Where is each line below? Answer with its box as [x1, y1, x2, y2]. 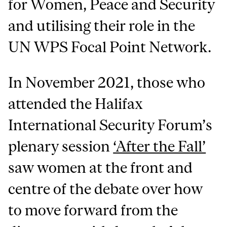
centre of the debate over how [8, 180, 203, 198]
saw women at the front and [8, 159, 193, 176]
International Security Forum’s [8, 117, 213, 134]
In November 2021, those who [8, 74, 206, 91]
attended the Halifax [8, 95, 143, 112]
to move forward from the [8, 202, 178, 219]
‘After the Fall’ [113, 138, 206, 155]
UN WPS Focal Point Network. [8, 39, 212, 56]
